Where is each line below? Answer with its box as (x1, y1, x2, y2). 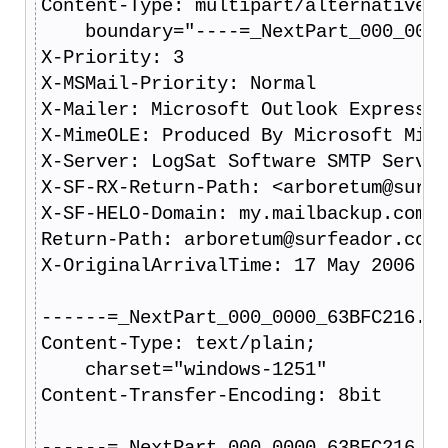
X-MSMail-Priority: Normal (40, 72, 316, 95)
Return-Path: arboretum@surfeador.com (40, 228, 437, 251)
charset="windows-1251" (40, 358, 327, 381)
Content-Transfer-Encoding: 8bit (40, 384, 382, 407)
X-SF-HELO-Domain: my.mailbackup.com (40, 202, 426, 225)
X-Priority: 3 (40, 46, 184, 69)
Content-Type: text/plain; (40, 332, 316, 355)
